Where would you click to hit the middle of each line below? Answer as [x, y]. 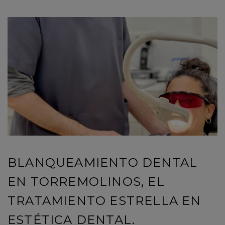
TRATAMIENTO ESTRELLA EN [104, 200]
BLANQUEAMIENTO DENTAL [103, 162]
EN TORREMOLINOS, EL [86, 181]
